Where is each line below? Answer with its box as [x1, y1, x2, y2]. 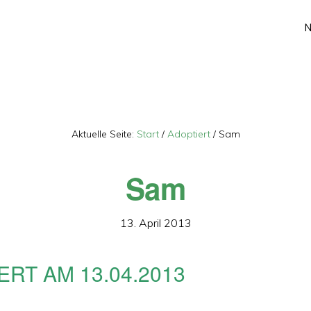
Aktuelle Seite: [71, 128, 137, 140]
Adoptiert [167, 128, 210, 140]
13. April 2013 [119, 216, 192, 230]
